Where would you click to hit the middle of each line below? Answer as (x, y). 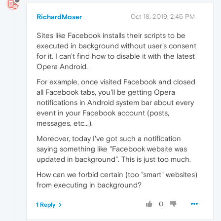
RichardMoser (59, 17)
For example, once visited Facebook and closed (116, 81)
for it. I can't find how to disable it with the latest (116, 56)
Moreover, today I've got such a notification (109, 138)
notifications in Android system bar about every (115, 102)
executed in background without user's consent (116, 45)
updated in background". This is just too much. (114, 159)
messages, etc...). (65, 123)
